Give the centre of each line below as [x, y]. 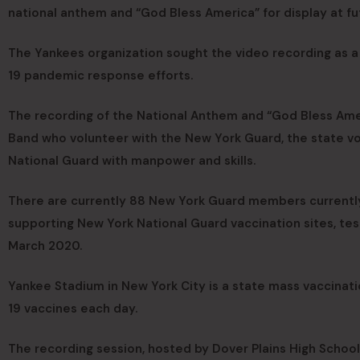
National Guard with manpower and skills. [132, 160]
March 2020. [45, 245]
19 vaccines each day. [73, 308]
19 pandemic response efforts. [100, 75]
